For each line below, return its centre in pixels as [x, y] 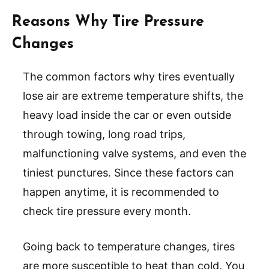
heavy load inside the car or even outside [127, 115]
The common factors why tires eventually [129, 77]
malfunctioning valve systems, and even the [134, 154]
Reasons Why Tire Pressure [108, 22]
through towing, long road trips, [104, 134]
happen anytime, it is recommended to [121, 192]
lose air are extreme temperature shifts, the [133, 96]
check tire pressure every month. [107, 211]
